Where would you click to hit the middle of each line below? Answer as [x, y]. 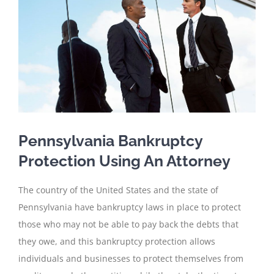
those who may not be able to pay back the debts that [128, 224]
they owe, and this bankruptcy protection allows [117, 241]
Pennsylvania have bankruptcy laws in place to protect [130, 207]
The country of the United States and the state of [118, 190]
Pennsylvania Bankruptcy [110, 141]
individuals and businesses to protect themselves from [131, 258]
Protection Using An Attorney [124, 161]
